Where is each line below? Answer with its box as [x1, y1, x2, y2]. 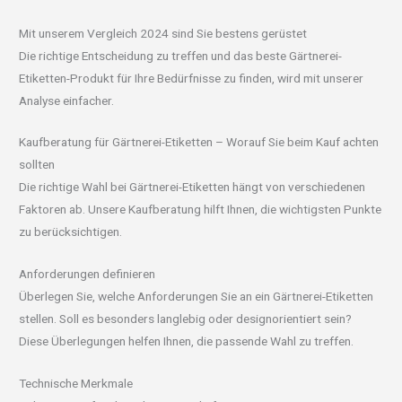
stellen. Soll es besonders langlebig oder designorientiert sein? [19, 311, 353, 327]
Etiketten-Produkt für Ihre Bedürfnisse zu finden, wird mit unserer [19, 70, 364, 85]
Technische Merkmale [19, 376, 134, 391]
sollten [19, 157, 56, 172]
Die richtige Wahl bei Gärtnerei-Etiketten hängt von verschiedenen [19, 179, 366, 195]
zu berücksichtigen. [19, 224, 123, 240]
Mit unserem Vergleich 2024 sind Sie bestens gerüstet [19, 25, 308, 40]
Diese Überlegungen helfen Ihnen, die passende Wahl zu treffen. [19, 334, 354, 349]
